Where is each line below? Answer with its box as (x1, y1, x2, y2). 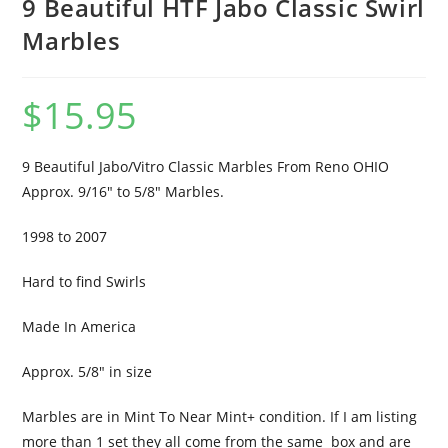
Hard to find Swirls (22, 272, 147, 292)
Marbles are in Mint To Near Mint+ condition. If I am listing (22, 407, 418, 427)
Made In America (22, 317, 137, 337)
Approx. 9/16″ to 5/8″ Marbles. (22, 182, 225, 202)
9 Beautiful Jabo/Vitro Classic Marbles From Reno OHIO (22, 157, 390, 177)
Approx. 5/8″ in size (22, 362, 153, 382)
